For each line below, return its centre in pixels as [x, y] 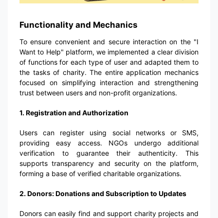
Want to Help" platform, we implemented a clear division [109, 52]
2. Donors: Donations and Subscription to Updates [103, 194]
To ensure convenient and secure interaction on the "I [109, 42]
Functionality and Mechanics [79, 25]
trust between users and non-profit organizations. [98, 93]
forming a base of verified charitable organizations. [100, 174]
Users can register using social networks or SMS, [109, 133]
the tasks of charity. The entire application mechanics [109, 73]
